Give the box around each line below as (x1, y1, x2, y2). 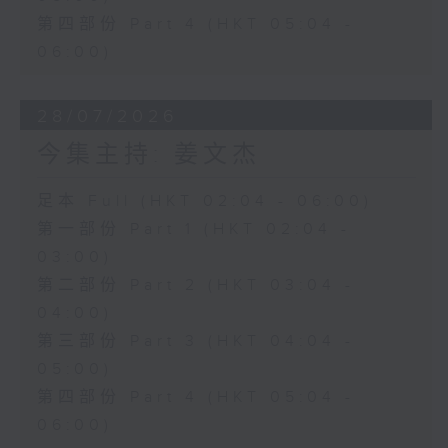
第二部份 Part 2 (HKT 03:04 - (36, 275, 355, 295)
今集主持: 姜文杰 (36, 140, 261, 169)
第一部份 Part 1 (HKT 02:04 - (36, 219, 351, 239)
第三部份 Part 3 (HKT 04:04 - (36, 331, 355, 351)
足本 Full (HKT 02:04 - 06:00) (36, 191, 373, 211)
